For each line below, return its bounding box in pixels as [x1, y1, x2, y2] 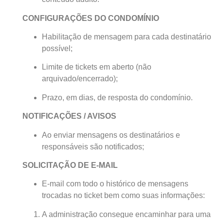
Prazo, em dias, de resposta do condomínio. [41, 93, 193, 102]
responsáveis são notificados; [41, 142, 144, 151]
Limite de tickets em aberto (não [41, 63, 151, 72]
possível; [41, 44, 73, 53]
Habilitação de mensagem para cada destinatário [41, 32, 211, 41]
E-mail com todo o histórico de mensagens [41, 180, 188, 188]
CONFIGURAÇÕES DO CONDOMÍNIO [22, 14, 159, 22]
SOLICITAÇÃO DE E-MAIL [22, 161, 118, 169]
